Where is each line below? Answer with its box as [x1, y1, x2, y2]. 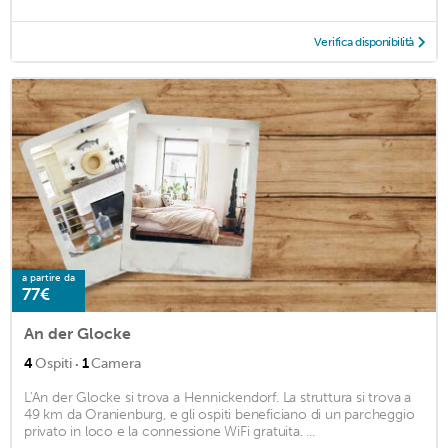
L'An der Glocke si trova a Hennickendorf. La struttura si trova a [24, 388, 411, 406]
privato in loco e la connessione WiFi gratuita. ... [24, 422, 315, 440]
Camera [91, 354, 141, 372]
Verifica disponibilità [313, 34, 414, 49]
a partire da [22, 271, 75, 284]
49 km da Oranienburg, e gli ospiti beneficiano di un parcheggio [24, 405, 415, 423]
